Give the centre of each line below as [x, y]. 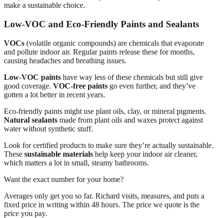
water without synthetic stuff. [48, 128]
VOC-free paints [80, 86]
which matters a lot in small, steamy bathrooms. [76, 163]
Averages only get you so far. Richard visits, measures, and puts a [104, 196]
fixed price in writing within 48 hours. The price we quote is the [102, 204]
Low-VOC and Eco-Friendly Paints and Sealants [101, 24]
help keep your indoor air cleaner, [145, 154]
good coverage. [28, 86]
